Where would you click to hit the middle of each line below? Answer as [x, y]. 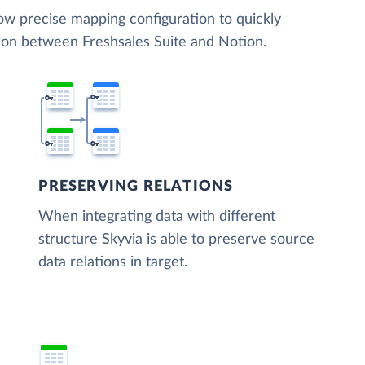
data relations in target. [113, 263]
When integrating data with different [157, 217]
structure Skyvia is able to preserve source [177, 240]
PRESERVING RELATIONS [136, 187]
